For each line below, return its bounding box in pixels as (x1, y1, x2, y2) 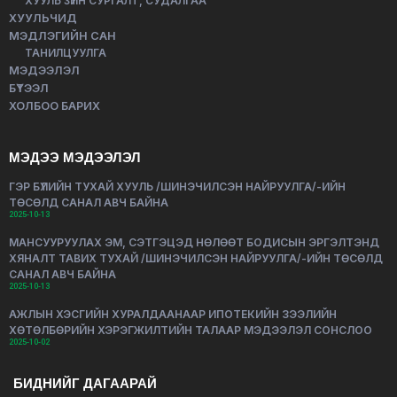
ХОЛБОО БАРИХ (9, 99, 100, 113)
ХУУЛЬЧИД (9, 12, 77, 25)
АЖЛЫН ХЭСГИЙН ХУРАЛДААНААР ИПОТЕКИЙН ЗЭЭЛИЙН (9, 307, 337, 321)
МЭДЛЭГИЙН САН (9, 29, 116, 43)
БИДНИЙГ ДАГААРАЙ (13, 374, 157, 393)
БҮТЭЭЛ (9, 82, 49, 95)
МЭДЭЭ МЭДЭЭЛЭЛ (9, 148, 141, 167)
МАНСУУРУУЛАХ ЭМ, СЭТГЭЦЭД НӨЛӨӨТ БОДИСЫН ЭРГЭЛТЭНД (9, 236, 379, 249)
